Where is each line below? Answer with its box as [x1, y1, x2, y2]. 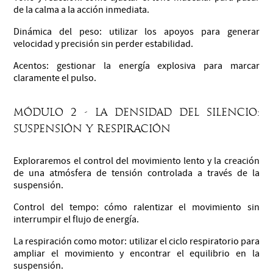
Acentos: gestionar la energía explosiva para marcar [13, 59, 260, 72]
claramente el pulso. [13, 71, 97, 84]
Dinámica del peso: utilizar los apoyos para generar [13, 25, 260, 38]
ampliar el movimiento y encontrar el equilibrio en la [13, 247, 260, 260]
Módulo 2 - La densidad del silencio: [13, 105, 260, 119]
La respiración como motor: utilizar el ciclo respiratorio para [13, 235, 260, 247]
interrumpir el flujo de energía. [13, 213, 140, 225]
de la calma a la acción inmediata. [13, 3, 150, 16]
